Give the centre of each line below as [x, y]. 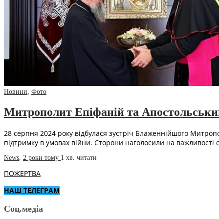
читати [87, 158]
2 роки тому [42, 158]
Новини [16, 92]
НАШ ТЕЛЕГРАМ [32, 191]
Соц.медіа [23, 209]
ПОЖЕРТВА [22, 174]
